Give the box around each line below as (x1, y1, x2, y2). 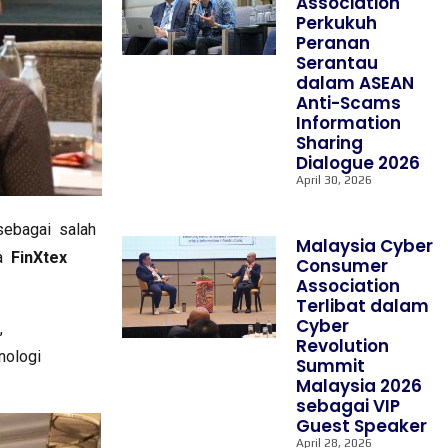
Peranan (296, 31, 371, 55)
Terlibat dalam (296, 294, 430, 318)
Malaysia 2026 (296, 374, 423, 398)
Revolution (296, 334, 390, 358)
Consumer (296, 254, 389, 278)
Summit (296, 354, 366, 378)
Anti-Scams (296, 91, 402, 115)
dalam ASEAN (296, 71, 415, 95)
